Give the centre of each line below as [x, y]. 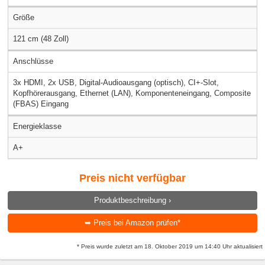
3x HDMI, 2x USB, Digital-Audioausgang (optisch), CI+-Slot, [116, 83]
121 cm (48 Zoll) [41, 39]
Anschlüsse [33, 62]
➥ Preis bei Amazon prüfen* [132, 223]
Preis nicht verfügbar [132, 178]
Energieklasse [37, 127]
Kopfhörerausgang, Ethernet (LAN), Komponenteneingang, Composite [132, 93]
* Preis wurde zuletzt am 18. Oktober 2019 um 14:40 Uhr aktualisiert [170, 246]
